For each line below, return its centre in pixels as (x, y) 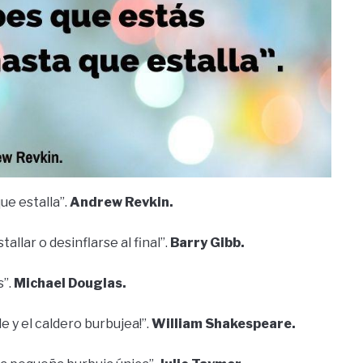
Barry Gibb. (207, 242)
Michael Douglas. (70, 283)
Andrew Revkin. (122, 202)
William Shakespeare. (224, 323)
